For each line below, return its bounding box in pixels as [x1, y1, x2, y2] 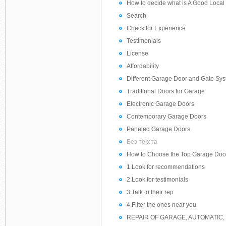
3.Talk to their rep [127, 189, 174, 196]
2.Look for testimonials [127, 176, 188, 183]
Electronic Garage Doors [127, 100, 194, 107]
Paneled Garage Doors [127, 126, 190, 133]
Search [127, 12, 146, 19]
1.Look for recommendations [127, 163, 205, 171]
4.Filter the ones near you [127, 201, 196, 208]
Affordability [127, 63, 159, 70]
